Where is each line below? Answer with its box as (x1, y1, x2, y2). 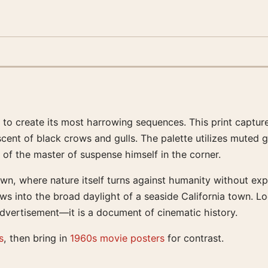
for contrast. (165, 232, 224, 244)
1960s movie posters (70, 232, 165, 244)
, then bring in (4, 232, 70, 244)
